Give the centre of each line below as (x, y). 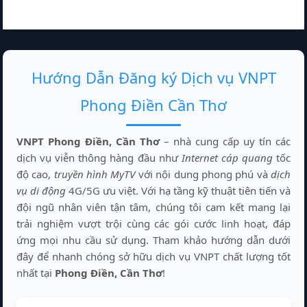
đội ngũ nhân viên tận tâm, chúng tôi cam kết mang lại (153, 207)
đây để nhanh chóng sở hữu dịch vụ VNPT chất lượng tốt (153, 256)
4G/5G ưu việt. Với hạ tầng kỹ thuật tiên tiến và (178, 190)
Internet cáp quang (227, 157)
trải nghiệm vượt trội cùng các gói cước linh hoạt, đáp (153, 223)
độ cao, (35, 174)
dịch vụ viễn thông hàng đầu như (99, 157)
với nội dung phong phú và (203, 174)
